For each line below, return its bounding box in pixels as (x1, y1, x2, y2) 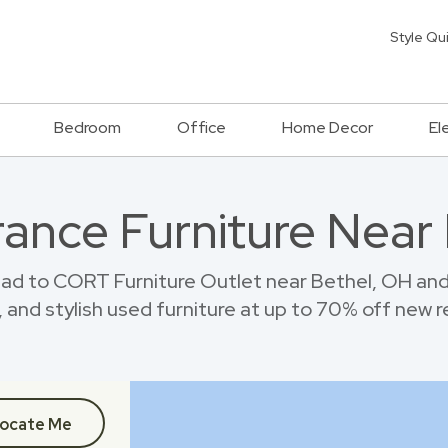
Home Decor (282, 117, 373, 138)
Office (177, 117, 226, 138)
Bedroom (54, 117, 121, 138)
